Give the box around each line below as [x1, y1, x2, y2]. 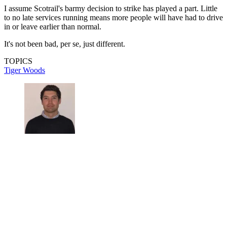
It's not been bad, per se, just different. [4, 39, 127, 48]
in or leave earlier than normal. [4, 22, 101, 31]
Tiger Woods [4, 65, 45, 74]
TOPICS [4, 56, 32, 65]
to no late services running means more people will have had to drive [4, 13, 223, 22]
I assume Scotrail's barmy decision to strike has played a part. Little [4, 4, 217, 13]
